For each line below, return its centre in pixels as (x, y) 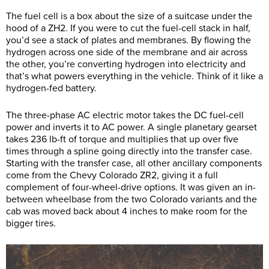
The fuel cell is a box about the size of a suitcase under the (129, 17)
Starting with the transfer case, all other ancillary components (134, 164)
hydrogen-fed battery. (51, 89)
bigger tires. (31, 224)
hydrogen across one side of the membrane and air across (127, 53)
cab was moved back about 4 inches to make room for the (127, 212)
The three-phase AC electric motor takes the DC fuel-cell (125, 116)
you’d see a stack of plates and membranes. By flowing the (128, 41)
